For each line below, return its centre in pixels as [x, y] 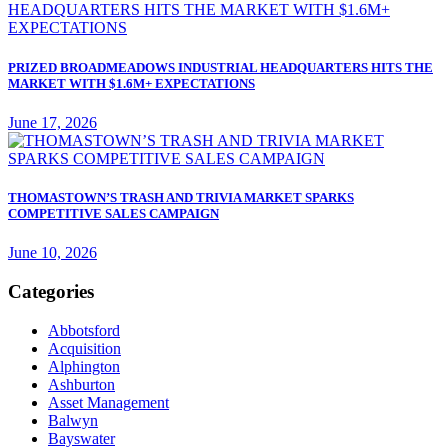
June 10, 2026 [52, 253]
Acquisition [84, 348]
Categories [51, 291]
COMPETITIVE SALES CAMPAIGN [113, 213]
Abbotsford [84, 330]
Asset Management [108, 402]
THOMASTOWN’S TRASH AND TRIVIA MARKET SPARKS [181, 197]
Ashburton [81, 384]
